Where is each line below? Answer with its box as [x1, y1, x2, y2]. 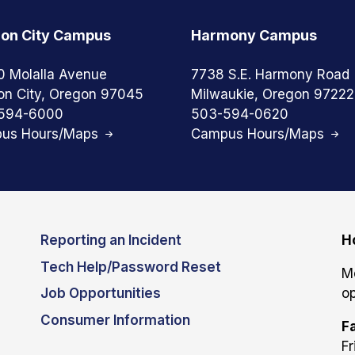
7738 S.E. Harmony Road [190, 67, 349, 82]
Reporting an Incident [40, 232, 181, 248]
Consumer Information [40, 311, 190, 328]
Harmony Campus [190, 26, 317, 44]
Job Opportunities [40, 285, 161, 301]
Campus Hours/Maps [190, 126, 328, 142]
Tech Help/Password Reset [40, 258, 221, 275]
